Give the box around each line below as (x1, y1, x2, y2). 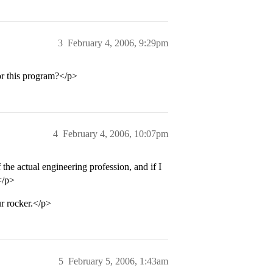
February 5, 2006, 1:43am (68, 256, 168, 266)
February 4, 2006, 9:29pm (68, 38, 168, 48)
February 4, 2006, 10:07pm (63, 129, 168, 139)
